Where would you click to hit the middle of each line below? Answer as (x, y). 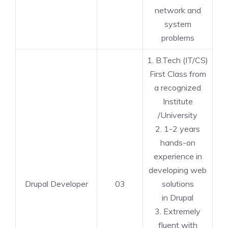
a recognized (178, 88)
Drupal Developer (56, 184)
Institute (178, 101)
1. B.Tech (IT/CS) (178, 60)
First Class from (178, 74)
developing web (178, 170)
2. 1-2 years (178, 129)
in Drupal (178, 197)
